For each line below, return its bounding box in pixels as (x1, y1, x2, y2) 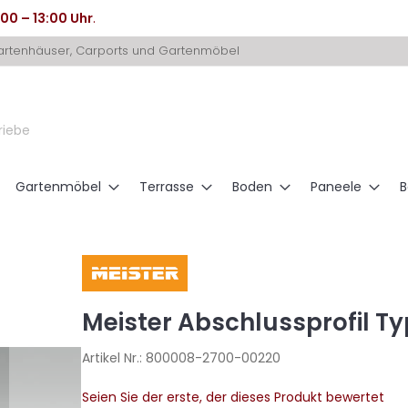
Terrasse (139, 178, 194, 196)
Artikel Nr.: (81, 348, 146, 367)
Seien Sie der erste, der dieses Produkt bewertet (81, 387, 384, 406)
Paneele (311, 178, 362, 196)
